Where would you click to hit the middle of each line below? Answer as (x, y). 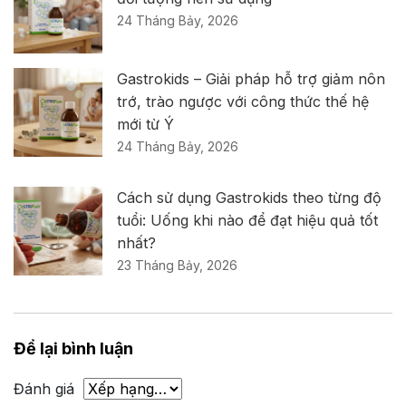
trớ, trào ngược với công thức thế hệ (243, 101)
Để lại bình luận (73, 348)
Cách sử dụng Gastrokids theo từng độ (249, 197)
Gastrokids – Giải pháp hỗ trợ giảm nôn (251, 78)
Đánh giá (44, 388)
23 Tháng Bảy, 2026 (177, 265)
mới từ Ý (145, 124)
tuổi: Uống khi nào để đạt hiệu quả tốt (247, 220)
